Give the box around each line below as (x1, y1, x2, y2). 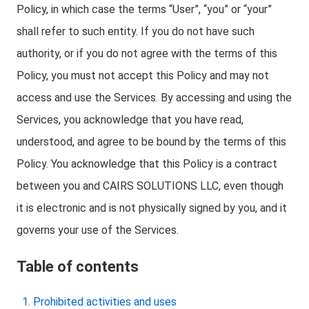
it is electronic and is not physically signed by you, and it (17, 201, 287, 215)
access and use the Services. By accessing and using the (17, 91, 292, 104)
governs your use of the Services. (17, 223, 179, 237)
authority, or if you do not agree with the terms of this (17, 47, 277, 60)
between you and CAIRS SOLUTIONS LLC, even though (17, 179, 283, 192)
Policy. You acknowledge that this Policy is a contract (17, 157, 277, 170)
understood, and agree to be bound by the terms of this (17, 135, 286, 148)
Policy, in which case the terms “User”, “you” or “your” (17, 3, 272, 16)
